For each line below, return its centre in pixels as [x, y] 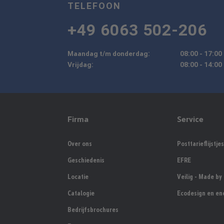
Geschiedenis [86, 160]
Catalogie [81, 193]
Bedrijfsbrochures [93, 209]
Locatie [78, 176]
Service [190, 119]
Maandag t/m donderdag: [109, 53]
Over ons [80, 143]
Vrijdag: [81, 64]
